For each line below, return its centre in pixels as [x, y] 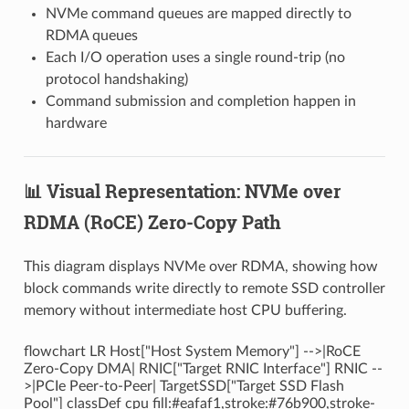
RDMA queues [91, 35]
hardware [76, 123]
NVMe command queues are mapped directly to [198, 13]
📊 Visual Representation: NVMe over [182, 190]
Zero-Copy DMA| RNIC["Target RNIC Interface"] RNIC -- [203, 368]
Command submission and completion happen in [200, 101]
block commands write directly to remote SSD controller [204, 288]
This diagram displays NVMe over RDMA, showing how [200, 266]
